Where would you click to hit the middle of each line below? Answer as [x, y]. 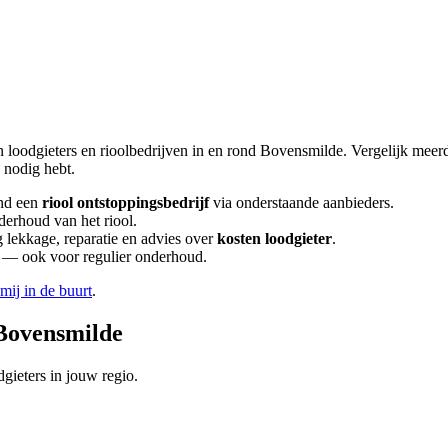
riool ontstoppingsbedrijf [125, 202]
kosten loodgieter [274, 238]
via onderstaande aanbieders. [301, 202]
